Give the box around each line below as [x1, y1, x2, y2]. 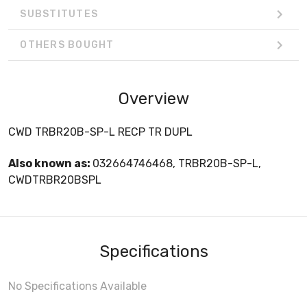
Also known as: [8, 156, 93, 170]
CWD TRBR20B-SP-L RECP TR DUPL [8, 125, 193, 138]
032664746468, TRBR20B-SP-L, [93, 156, 261, 170]
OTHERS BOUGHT [20, 39, 114, 51]
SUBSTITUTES [20, 8, 98, 21]
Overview [118, 88, 189, 108]
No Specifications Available [8, 279, 147, 293]
